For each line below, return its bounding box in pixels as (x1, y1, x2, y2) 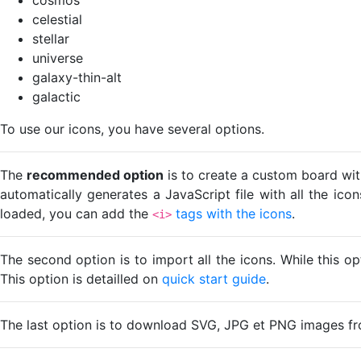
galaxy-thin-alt (32, 68, 122, 85)
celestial (32, 10, 82, 27)
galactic (32, 88, 81, 105)
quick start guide (162, 270, 266, 287)
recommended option (27, 166, 164, 183)
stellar (32, 30, 69, 47)
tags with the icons (176, 205, 292, 222)
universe (32, 49, 83, 66)
